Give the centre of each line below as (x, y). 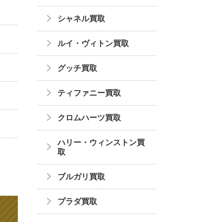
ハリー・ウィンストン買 (101, 143)
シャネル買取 (81, 19)
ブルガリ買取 (81, 177)
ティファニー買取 (89, 93)
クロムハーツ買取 (89, 118)
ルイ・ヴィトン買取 (93, 44)
